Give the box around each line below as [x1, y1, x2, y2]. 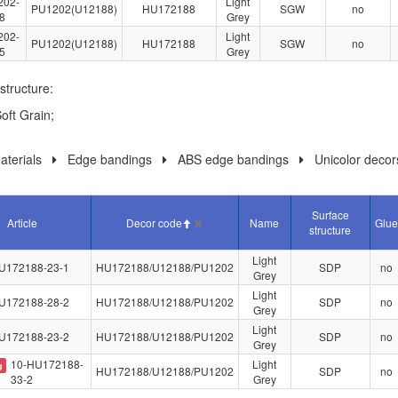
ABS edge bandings [177, 150, 289, 168]
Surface [311, 207, 349, 222]
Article [6, 215, 37, 230]
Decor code [126, 215, 182, 230]
